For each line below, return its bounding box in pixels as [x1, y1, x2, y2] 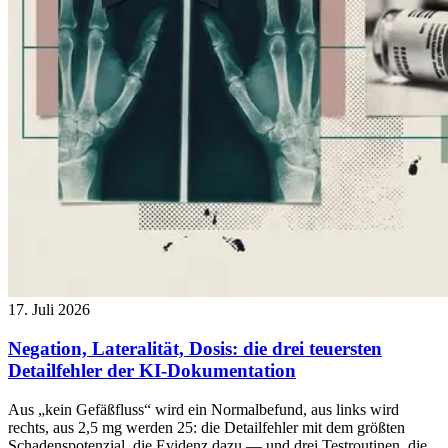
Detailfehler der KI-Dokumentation [8, 359, 296, 381]
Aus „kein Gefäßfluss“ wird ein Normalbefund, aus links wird [8, 400, 399, 418]
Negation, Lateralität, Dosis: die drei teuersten [8, 337, 382, 359]
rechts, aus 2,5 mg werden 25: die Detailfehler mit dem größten [8, 418, 405, 436]
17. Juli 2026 [8, 301, 90, 319]
